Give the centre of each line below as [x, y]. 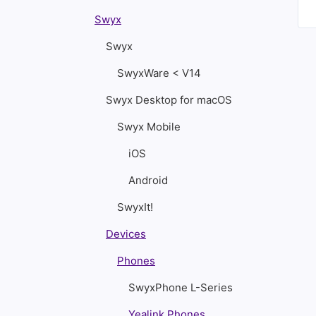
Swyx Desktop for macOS [169, 100]
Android [148, 180]
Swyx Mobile [149, 127]
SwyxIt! [135, 207]
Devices [126, 234]
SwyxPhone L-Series [181, 287]
